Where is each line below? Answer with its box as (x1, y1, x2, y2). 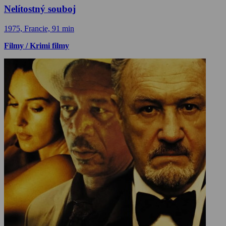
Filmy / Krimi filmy (4, 41, 69, 50)
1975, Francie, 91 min (4, 24, 74, 33)
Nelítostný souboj (4, 4, 76, 15)
